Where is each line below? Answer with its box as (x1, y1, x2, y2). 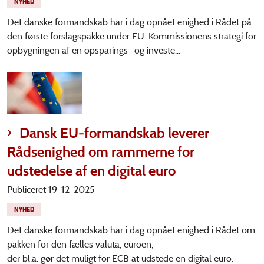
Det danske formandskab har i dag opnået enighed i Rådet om (7, 225, 255, 236)
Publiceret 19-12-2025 (7, 184, 95, 196)
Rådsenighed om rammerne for (7, 143, 194, 161)
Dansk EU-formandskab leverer (16, 124, 209, 142)
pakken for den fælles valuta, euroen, (7, 239, 153, 250)
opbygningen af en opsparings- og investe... (7, 45, 180, 57)
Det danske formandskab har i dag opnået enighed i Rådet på (7, 16, 252, 28)
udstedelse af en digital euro (7, 162, 176, 180)
